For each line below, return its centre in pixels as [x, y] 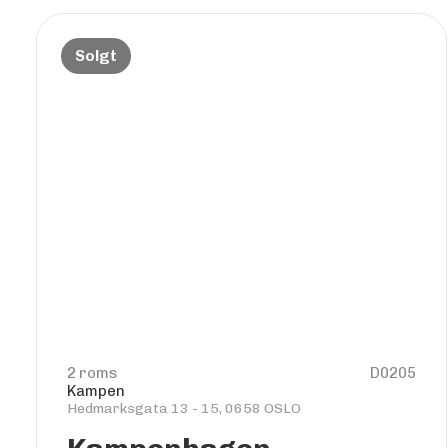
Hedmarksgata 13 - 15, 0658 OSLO [184, 408]
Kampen [96, 391]
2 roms [92, 373]
